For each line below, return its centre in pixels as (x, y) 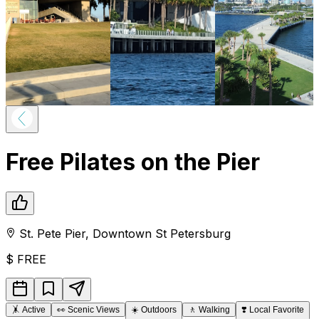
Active (34, 309)
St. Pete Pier (52, 233)
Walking (214, 309)
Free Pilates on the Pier (133, 162)
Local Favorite (277, 309)
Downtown (122, 233)
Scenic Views (94, 309)
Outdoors (159, 309)
